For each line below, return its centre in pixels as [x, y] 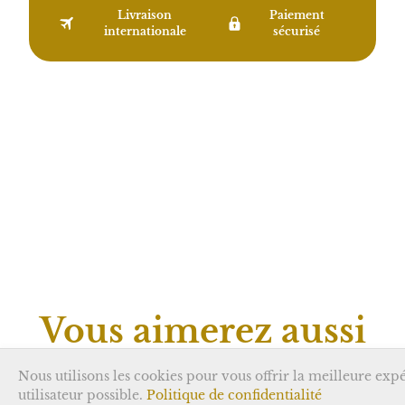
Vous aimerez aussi [202, 331]
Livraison [145, 15]
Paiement [297, 15]
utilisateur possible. [82, 395]
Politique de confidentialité [234, 395]
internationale [145, 31]
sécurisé [297, 31]
